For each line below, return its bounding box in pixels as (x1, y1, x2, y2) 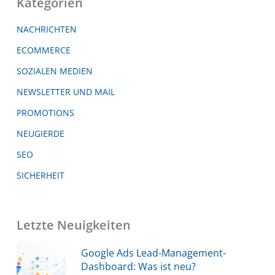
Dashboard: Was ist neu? (80, 259, 196, 273)
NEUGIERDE (16, 127, 64, 139)
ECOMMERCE (16, 44, 71, 56)
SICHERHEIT (16, 169, 64, 181)
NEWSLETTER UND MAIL (16, 85, 115, 98)
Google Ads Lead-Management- (80, 246, 226, 260)
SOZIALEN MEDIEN (16, 64, 93, 77)
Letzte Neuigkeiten (16, 216, 131, 233)
